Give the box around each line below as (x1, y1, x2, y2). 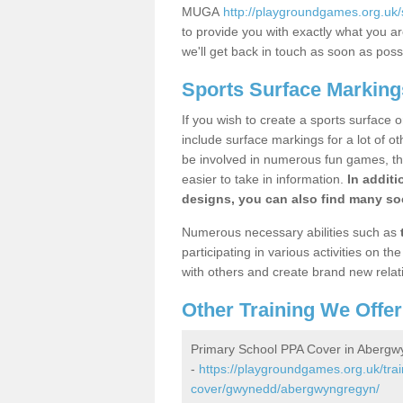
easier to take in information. (182, 172, 347, 186)
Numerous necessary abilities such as (182, 225, 400, 239)
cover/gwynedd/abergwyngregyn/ (191, 381, 380, 396)
